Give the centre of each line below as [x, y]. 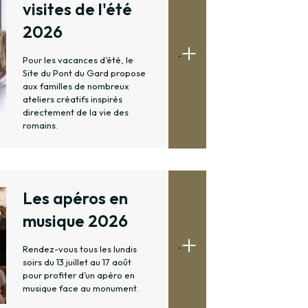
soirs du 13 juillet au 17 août [77, 262]
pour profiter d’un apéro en [79, 275]
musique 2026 [75, 221]
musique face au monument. [81, 288]
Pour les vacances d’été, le [78, 60]
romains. [40, 125]
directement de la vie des [76, 112]
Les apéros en [75, 198]
